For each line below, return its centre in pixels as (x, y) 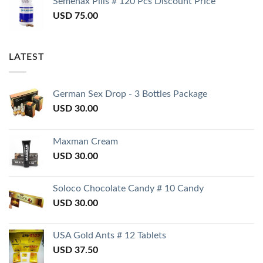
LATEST (27, 57)
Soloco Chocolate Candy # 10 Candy (128, 188)
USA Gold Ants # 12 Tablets (109, 235)
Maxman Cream (85, 141)
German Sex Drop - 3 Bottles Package (130, 94)
